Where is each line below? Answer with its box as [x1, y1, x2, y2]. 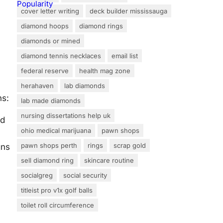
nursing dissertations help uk [21, 111, 111, 119]
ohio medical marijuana [21, 126, 91, 134]
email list [111, 51, 138, 60]
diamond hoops [21, 21, 69, 30]
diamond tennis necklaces [21, 51, 101, 60]
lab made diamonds [21, 96, 81, 105]
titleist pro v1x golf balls [21, 186, 93, 194]
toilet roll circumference [21, 201, 94, 209]
